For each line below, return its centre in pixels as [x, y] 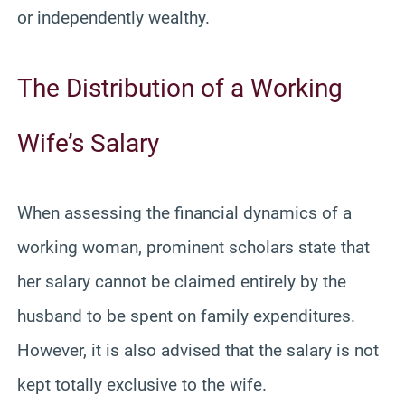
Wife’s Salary [88, 143]
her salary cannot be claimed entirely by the [182, 281]
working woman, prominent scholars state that [193, 247]
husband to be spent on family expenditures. [186, 316]
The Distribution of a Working [180, 88]
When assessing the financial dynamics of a [184, 212]
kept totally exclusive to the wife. [142, 384]
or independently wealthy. [113, 17]
